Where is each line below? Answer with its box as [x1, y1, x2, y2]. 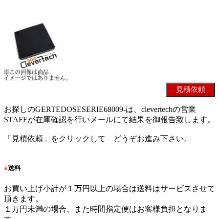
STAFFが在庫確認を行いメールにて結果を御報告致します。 [4, 115, 215, 124]
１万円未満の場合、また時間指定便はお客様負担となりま [4, 204, 207, 213]
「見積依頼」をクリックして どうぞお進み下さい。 [4, 134, 192, 143]
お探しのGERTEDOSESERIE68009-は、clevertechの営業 [4, 105, 196, 114]
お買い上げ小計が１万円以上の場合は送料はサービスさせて [4, 184, 215, 193]
